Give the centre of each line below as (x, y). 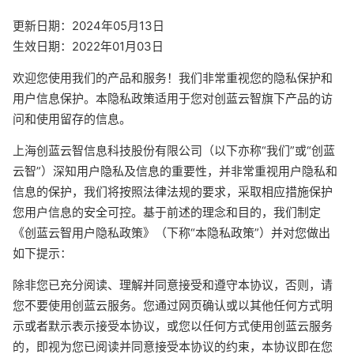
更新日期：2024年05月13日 (88, 26)
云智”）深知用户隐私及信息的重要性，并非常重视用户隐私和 (175, 171)
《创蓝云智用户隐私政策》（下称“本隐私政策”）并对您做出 (171, 233)
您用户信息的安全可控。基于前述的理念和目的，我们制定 (167, 212)
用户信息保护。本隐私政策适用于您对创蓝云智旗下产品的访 (173, 98)
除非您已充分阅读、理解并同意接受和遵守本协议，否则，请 (173, 285)
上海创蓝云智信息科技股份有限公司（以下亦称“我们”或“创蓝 (174, 151)
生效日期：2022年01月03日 (88, 46)
